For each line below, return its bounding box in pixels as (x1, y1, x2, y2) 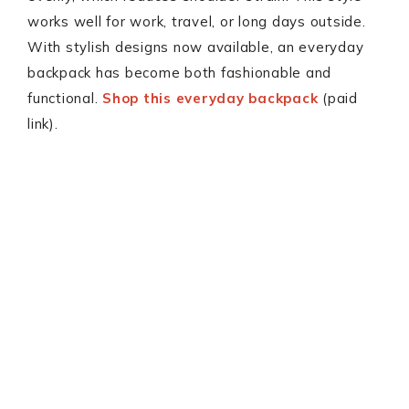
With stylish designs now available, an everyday (27, 38, 364, 56)
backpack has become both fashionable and (27, 64, 331, 81)
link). (27, 115, 58, 132)
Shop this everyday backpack (102, 89, 319, 107)
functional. (27, 89, 102, 107)
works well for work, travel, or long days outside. (27, 13, 366, 30)
